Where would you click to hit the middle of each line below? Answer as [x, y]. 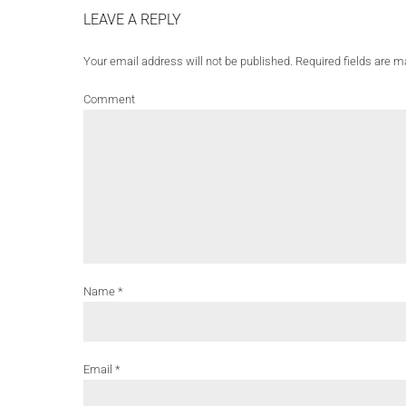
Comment [109, 99]
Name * [103, 291]
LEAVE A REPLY [132, 19]
